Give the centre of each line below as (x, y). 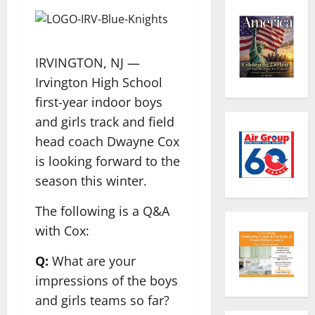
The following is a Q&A (102, 211)
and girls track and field (105, 121)
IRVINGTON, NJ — (88, 62)
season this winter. (93, 180)
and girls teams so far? (102, 300)
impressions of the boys (107, 280)
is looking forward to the (108, 161)
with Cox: (62, 230)
